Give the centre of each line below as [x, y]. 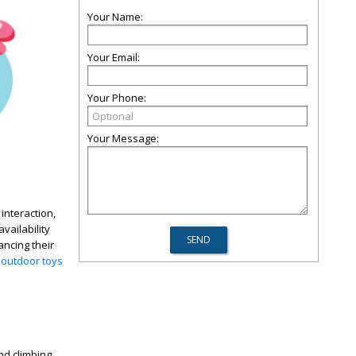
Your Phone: [117, 98]
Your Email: [114, 57]
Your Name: [115, 17]
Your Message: [123, 138]
